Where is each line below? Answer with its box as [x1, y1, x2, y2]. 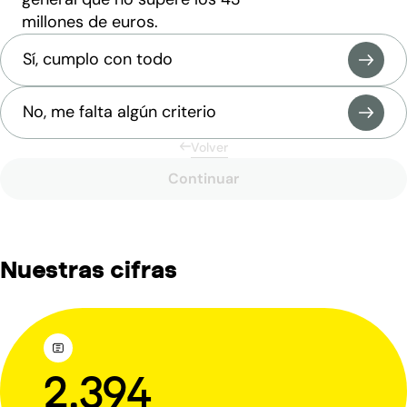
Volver [190, 138, 228, 155]
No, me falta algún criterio [23, 101, 216, 124]
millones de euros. [22, 10, 158, 33]
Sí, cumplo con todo [23, 48, 173, 71]
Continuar [168, 168, 239, 188]
